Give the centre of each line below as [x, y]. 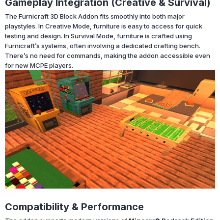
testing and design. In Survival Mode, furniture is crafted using [98, 36]
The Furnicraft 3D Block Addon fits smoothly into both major [95, 16]
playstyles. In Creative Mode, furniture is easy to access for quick [104, 26]
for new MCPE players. [39, 66]
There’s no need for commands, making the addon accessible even [108, 56]
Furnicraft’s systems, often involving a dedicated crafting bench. [103, 46]
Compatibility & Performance [74, 206]
